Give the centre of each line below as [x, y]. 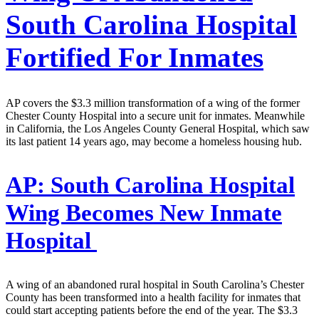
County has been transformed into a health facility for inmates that [153, 297]
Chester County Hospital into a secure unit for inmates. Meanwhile [155, 116]
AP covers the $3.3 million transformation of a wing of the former [153, 103]
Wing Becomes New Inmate [144, 213]
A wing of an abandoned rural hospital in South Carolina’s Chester [155, 284]
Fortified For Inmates [135, 57]
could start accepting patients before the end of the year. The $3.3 [152, 310]
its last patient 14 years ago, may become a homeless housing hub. [154, 142]
